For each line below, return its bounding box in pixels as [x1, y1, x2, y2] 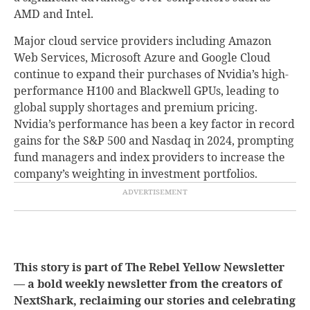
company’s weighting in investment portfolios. [14, 165, 257, 181]
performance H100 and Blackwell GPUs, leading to [14, 82, 279, 98]
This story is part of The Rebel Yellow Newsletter [14, 259, 284, 275]
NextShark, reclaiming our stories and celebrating [14, 292, 295, 308]
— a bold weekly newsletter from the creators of [14, 275, 282, 291]
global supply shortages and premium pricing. [14, 99, 257, 115]
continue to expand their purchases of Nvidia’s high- [14, 66, 289, 82]
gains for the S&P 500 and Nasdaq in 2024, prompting [14, 132, 294, 148]
